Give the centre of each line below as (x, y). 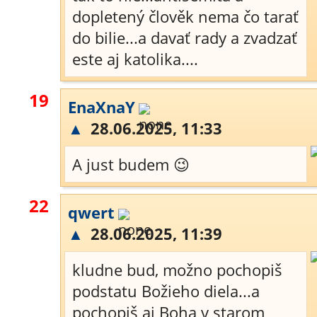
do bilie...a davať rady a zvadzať (185, 38)
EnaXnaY (102, 107)
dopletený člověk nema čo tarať (185, 16)
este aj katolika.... (135, 59)
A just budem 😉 (131, 164)
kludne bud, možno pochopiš (177, 270)
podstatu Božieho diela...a (166, 291)
